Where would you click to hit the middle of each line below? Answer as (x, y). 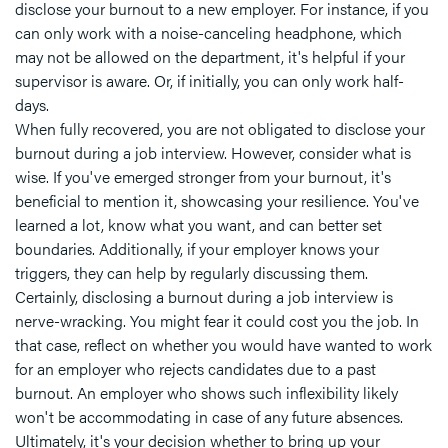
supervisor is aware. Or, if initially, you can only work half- (209, 81)
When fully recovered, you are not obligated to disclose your (220, 129)
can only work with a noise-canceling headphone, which (208, 33)
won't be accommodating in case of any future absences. (209, 417)
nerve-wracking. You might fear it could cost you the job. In (217, 321)
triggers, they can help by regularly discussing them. (191, 273)
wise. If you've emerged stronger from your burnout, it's (203, 177)
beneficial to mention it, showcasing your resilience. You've (217, 201)
